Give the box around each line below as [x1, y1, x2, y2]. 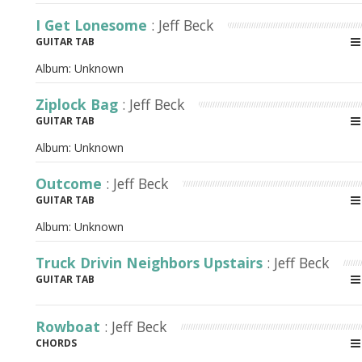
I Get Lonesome [36, 15, 151, 35]
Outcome [36, 174, 106, 193]
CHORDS [36, 336, 77, 350]
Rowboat [36, 317, 104, 336]
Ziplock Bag [36, 95, 122, 114]
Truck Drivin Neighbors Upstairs [36, 253, 267, 272]
